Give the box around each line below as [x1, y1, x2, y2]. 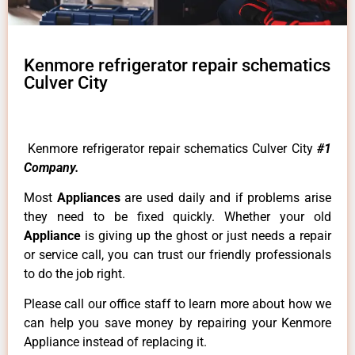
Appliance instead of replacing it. [24, 334, 207, 350]
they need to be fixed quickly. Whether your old [24, 209, 331, 225]
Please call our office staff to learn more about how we [24, 296, 331, 312]
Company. [24, 159, 79, 175]
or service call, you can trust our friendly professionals [24, 247, 331, 263]
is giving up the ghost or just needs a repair [85, 228, 331, 244]
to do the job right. [24, 266, 125, 282]
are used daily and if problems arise [124, 190, 331, 206]
